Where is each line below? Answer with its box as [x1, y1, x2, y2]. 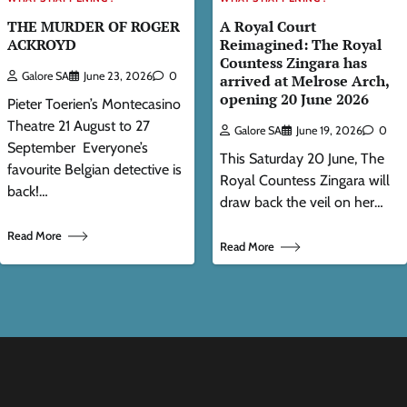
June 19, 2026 [296, 123, 362, 137]
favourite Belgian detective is [7, 160, 182, 178]
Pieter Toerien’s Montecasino [7, 94, 181, 113]
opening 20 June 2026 [220, 88, 372, 109]
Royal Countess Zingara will [220, 171, 390, 189]
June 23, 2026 [84, 68, 153, 83]
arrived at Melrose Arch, [220, 70, 390, 91]
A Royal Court [220, 15, 316, 36]
